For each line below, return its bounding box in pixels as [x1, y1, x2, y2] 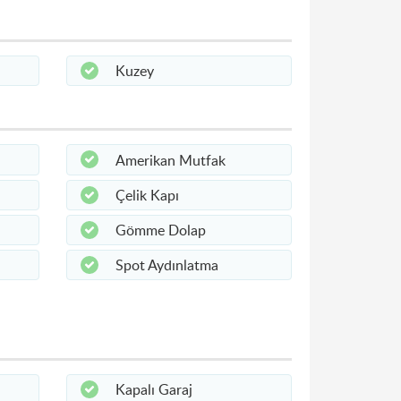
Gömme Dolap [115, 220, 206, 240]
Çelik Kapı [115, 184, 179, 205]
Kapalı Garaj [115, 379, 192, 399]
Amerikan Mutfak [115, 149, 226, 170]
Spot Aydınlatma [115, 255, 218, 276]
